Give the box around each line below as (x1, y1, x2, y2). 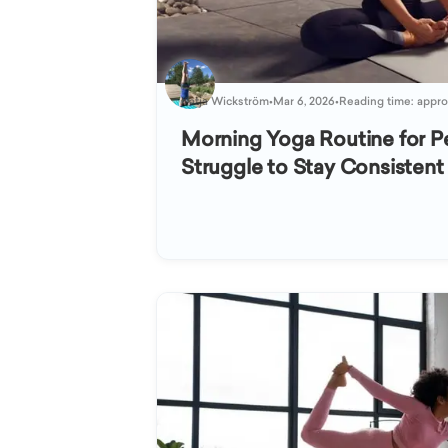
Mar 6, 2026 (273, 93, 335, 110)
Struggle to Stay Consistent (181, 153, 444, 182)
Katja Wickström (181, 93, 269, 110)
